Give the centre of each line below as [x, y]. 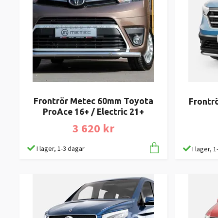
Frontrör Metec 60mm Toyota [93, 101]
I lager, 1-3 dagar [61, 149]
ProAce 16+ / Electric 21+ [93, 112]
